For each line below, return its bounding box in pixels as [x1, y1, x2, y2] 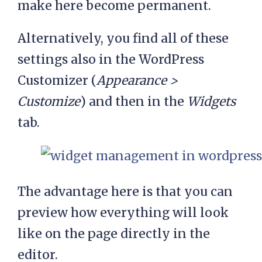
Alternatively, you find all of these [18, 30, 229, 46]
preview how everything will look [18, 205, 229, 221]
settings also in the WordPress [18, 51, 204, 67]
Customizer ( [18, 72, 96, 88]
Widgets [187, 93, 236, 109]
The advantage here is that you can [18, 184, 233, 200]
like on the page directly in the [18, 226, 210, 242]
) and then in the [80, 93, 187, 109]
